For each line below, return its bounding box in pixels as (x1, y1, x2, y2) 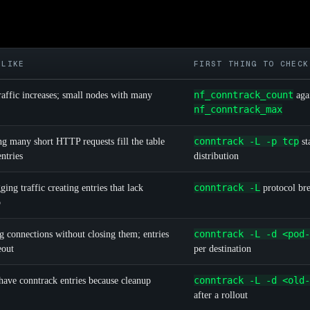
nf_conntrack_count (194, 89, 293, 101)
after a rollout (194, 290, 248, 301)
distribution (194, 151, 239, 162)
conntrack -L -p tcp (194, 136, 299, 147)
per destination (194, 244, 251, 255)
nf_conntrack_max (194, 104, 282, 116)
